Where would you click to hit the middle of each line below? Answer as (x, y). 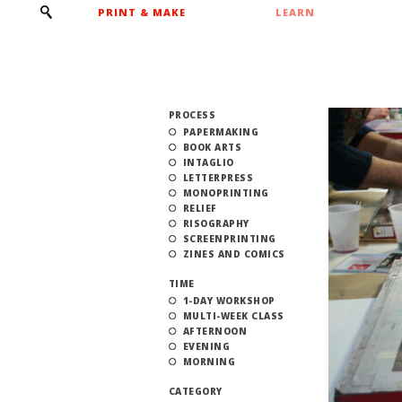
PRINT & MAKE (141, 12)
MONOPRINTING (226, 193)
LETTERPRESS (218, 178)
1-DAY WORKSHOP (229, 301)
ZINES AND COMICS (234, 254)
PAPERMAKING (220, 132)
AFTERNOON (214, 331)
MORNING (209, 362)
